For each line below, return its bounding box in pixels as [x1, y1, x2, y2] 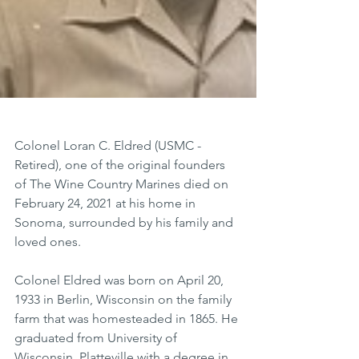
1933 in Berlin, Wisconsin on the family [14, 292, 235, 307]
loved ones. [14, 234, 81, 249]
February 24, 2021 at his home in [14, 196, 199, 211]
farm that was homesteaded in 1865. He [14, 311, 241, 326]
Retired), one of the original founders [14, 157, 228, 172]
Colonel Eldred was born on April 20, [14, 272, 227, 288]
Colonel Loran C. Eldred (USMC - [14, 138, 204, 153]
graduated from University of [14, 330, 180, 345]
